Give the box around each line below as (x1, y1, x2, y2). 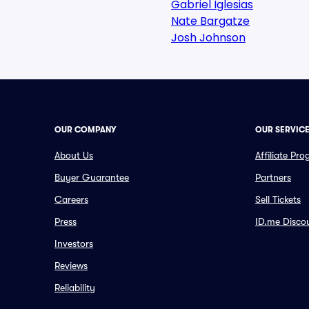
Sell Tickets (255, 194, 301, 205)
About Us (54, 150, 93, 161)
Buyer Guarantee (54, 172, 129, 183)
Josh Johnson (171, 30, 246, 46)
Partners (255, 172, 291, 183)
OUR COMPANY (54, 125, 116, 134)
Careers (54, 194, 88, 205)
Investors (54, 238, 93, 249)
